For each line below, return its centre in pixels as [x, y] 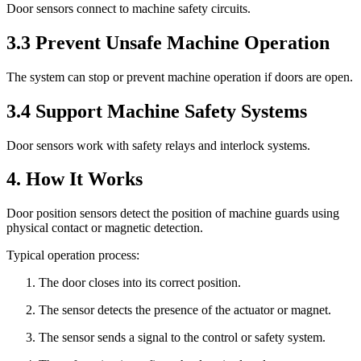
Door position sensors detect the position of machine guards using [173, 214]
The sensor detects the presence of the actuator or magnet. [185, 310]
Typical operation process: [73, 255]
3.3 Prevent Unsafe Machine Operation [168, 42]
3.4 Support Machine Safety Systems [157, 111]
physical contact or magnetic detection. [105, 228]
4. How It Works [75, 179]
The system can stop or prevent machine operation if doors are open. [180, 77]
